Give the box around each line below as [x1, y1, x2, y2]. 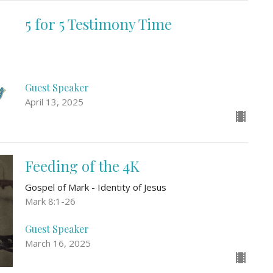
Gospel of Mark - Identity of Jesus [24, 180, 166, 193]
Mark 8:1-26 [24, 194, 76, 207]
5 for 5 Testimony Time [24, 14, 172, 34]
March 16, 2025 [24, 237, 91, 250]
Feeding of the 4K [24, 155, 140, 175]
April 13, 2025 [24, 95, 83, 108]
